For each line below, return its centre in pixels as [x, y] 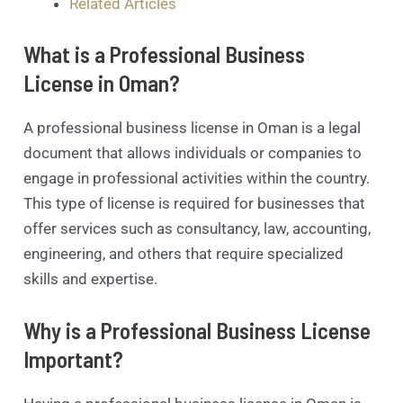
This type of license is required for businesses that [195, 203]
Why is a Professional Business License [197, 330]
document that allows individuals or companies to [193, 152]
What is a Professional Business [165, 54]
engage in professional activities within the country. [197, 178]
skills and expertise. [91, 278]
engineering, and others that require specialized [184, 253]
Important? [74, 358]
